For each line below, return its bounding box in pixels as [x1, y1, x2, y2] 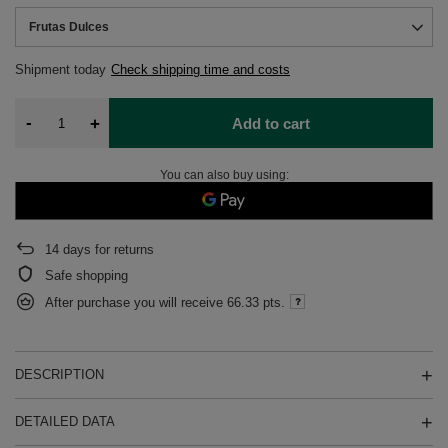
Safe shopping [45, 268, 128, 283]
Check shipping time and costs [111, 62, 290, 77]
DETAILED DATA [15, 414, 115, 429]
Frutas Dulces [29, 20, 109, 34]
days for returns [59, 242, 154, 257]
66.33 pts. [227, 294, 285, 310]
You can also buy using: [159, 168, 289, 182]
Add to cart [231, 114, 310, 132]
